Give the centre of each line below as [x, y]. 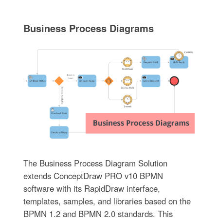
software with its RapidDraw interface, [91, 188]
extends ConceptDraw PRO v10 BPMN [93, 175]
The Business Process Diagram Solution [95, 163]
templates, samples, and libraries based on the [107, 201]
